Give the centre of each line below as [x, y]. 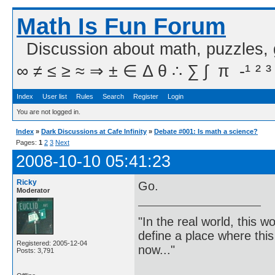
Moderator [33, 190]
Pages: [27, 142]
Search [113, 96]
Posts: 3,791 [35, 250]
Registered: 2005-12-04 [52, 243]
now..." [157, 250]
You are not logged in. [48, 112]
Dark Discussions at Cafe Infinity [94, 131]
